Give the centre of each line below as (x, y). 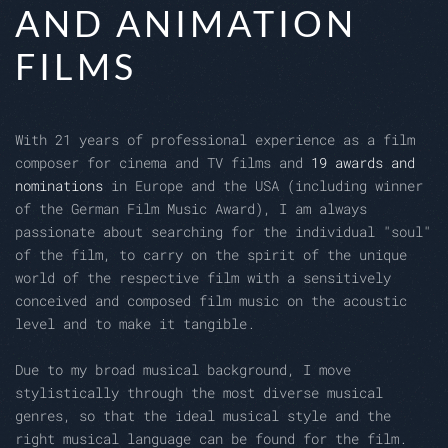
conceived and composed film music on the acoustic (211, 301)
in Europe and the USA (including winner (263, 186)
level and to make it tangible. (135, 324)
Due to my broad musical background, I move (183, 370)
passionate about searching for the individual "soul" (223, 232)
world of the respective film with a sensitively (203, 278)
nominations (59, 186)
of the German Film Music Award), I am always (191, 209)
